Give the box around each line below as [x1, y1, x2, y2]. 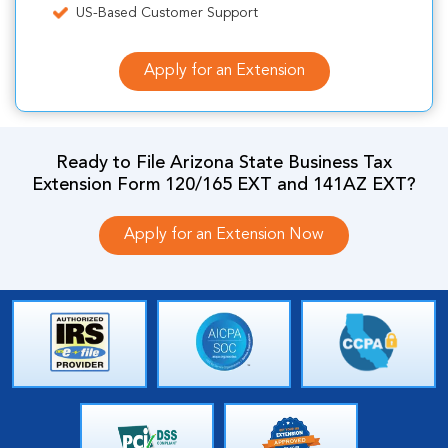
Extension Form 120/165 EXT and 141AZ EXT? [32, 175, 416, 194]
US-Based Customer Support [76, 5, 258, 20]
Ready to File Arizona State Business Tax [56, 153, 392, 172]
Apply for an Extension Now [124, 226, 324, 243]
